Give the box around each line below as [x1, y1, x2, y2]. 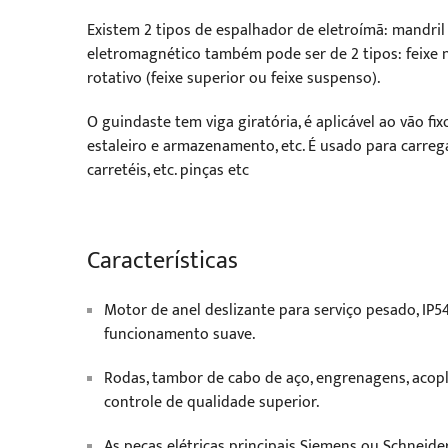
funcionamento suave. [104, 321, 255, 348]
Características [87, 241, 238, 281]
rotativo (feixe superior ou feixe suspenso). [87, 65, 380, 92]
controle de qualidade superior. [104, 389, 319, 416]
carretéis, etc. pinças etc [87, 157, 249, 184]
